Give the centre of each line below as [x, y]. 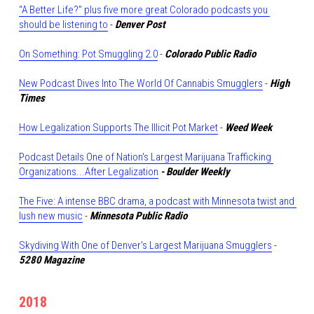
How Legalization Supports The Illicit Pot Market [118, 128]
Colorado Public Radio [210, 54]
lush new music [50, 216]
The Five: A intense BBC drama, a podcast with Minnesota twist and [156, 201]
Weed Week [248, 128]
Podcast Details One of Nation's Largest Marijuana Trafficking [145, 157]
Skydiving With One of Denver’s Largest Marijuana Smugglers [145, 245]
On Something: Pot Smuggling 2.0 [88, 54]
